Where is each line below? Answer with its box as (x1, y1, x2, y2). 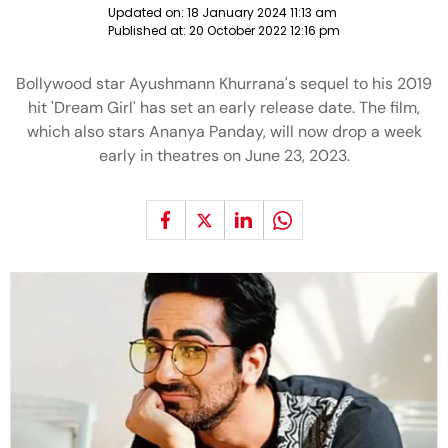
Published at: (108, 22, 189, 39)
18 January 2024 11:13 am (187, 4, 337, 21)
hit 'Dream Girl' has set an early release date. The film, (28, 97, 420, 118)
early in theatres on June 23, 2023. (98, 145, 350, 166)
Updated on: (108, 4, 187, 21)
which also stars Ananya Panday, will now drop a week (26, 121, 422, 142)
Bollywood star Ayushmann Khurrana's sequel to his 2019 (16, 73, 432, 94)
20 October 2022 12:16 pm (189, 22, 340, 39)
